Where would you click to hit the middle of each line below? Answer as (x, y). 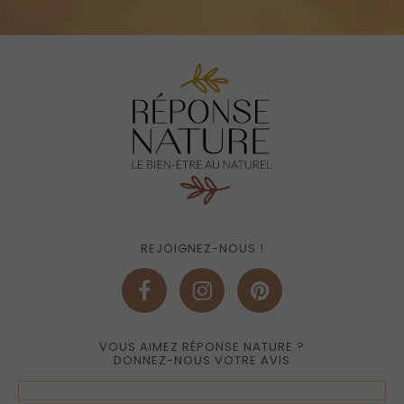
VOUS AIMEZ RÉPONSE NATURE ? (202, 347)
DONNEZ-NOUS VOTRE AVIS (202, 361)
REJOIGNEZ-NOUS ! (202, 249)
